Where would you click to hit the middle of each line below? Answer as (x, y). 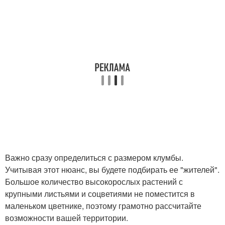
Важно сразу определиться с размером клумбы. (94, 157)
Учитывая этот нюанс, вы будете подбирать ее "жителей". (112, 170)
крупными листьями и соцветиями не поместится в (100, 194)
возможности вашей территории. (67, 218)
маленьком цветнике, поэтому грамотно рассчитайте (103, 206)
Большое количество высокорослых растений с (94, 182)
